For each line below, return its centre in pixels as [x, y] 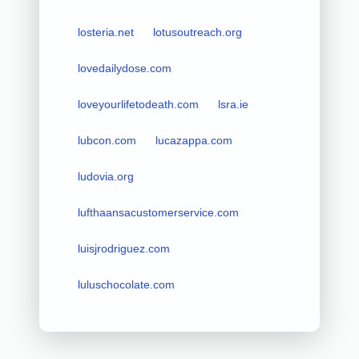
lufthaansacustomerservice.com [158, 212]
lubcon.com [107, 140]
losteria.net [105, 32]
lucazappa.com [194, 140]
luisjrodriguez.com [123, 248]
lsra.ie [233, 104]
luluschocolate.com [126, 284]
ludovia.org [105, 176]
